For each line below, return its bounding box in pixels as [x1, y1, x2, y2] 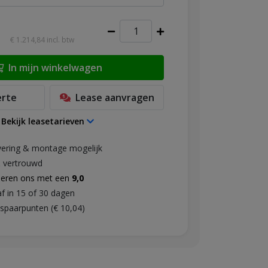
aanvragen [104, 91, 154, 104]
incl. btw [45, 35, 74, 45]
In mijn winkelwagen [8, 61, 102, 74]
